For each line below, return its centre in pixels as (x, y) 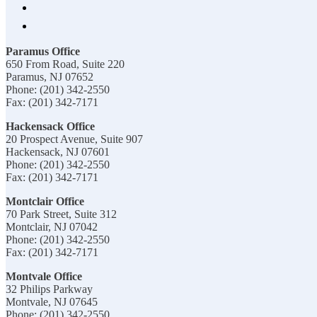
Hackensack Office (50, 126)
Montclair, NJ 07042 (52, 226)
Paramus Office (43, 51)
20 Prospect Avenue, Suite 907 (74, 139)
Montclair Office (45, 201)
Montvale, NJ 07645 (52, 301)
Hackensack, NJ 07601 (58, 151)
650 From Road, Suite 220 (65, 64)
